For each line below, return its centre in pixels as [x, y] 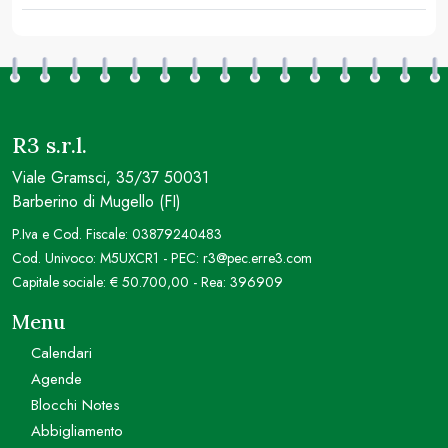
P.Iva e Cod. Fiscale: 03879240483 [117, 234]
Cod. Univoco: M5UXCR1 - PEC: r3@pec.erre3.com [162, 258]
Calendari [61, 353]
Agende [56, 379]
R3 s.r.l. [49, 145]
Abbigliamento [76, 431]
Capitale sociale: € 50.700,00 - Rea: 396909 [147, 282]
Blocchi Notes [75, 405]
